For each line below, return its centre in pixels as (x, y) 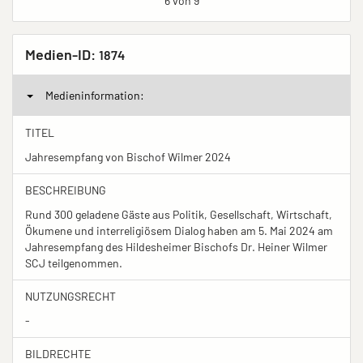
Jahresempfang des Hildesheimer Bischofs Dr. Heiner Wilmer (176, 246)
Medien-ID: (62, 54)
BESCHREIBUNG (66, 190)
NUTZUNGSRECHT (70, 296)
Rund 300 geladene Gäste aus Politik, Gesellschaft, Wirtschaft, (179, 214)
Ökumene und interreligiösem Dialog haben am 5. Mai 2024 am (179, 230)
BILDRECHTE (58, 353)
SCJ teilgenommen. (74, 263)
